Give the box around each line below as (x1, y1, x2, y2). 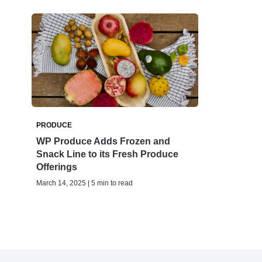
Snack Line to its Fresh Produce (36, 149, 178, 160)
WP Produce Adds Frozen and (36, 136, 170, 147)
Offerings (36, 162, 77, 173)
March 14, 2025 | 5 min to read (36, 179, 133, 188)
